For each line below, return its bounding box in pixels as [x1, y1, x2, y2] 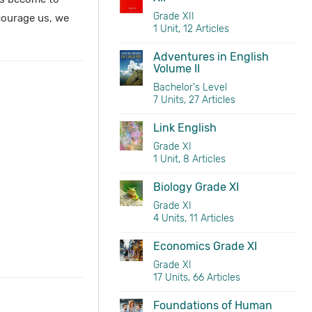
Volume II [153, 62, 200, 75]
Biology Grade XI [153, 180, 239, 194]
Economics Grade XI [153, 240, 257, 253]
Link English [153, 121, 217, 134]
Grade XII [153, 10, 194, 22]
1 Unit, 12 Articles [153, 23, 229, 35]
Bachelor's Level [153, 81, 227, 93]
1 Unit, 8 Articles [153, 153, 226, 165]
